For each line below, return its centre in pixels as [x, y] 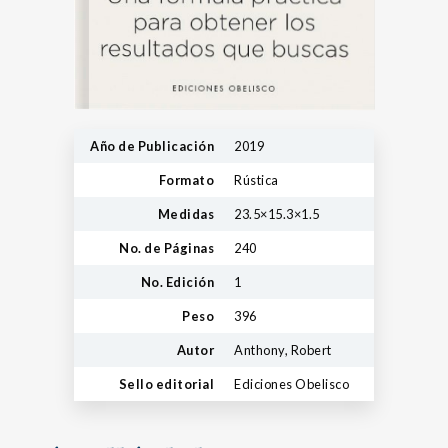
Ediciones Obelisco [291, 384]
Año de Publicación [152, 146]
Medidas [185, 214]
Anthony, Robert [283, 350]
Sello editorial [166, 384]
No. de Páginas [166, 248]
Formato [186, 180]
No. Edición [177, 282]
